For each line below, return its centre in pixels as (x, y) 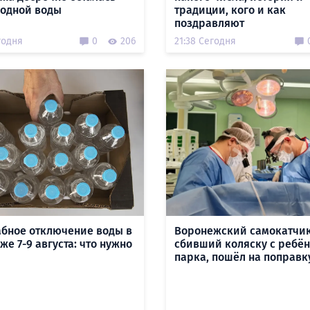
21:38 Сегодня (205, 41)
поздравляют (209, 23)
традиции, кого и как (230, 10)
